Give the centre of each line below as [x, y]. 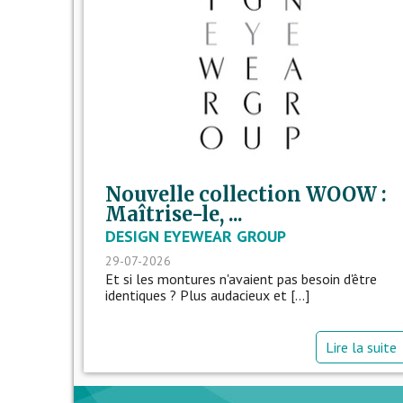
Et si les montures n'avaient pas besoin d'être [242, 278]
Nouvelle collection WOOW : [246, 194]
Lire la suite [362, 347]
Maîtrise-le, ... [175, 214]
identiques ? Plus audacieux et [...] [208, 295]
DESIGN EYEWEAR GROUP [196, 236]
